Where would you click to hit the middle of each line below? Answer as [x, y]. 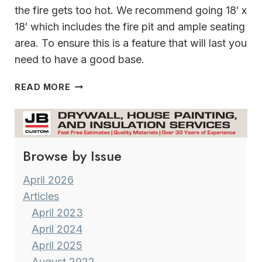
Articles [41, 196]
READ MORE [43, 87]
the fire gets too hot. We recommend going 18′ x [131, 10]
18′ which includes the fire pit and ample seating [130, 26]
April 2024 [57, 229]
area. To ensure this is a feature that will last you [131, 43]
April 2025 [57, 246]
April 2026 [48, 180]
